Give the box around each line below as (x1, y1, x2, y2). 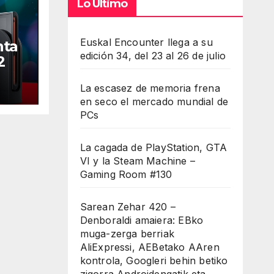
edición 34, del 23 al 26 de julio (80, 49, 226, 62)
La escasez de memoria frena (80, 81, 220, 94)
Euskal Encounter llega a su (80, 35, 213, 48)
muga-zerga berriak (80, 227, 175, 240)
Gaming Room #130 (80, 168, 172, 180)
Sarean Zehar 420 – (80, 200, 176, 213)
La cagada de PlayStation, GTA (80, 141, 228, 154)
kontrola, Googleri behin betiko (80, 254, 228, 267)
